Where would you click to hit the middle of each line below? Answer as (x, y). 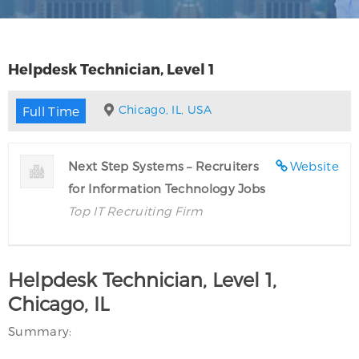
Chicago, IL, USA (165, 109)
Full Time (51, 111)
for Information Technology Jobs (167, 188)
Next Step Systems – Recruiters (164, 165)
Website (314, 165)
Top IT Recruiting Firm (136, 210)
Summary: (40, 331)
